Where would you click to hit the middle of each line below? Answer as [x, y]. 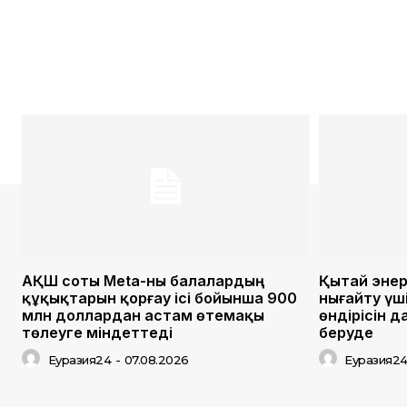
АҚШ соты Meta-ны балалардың [143, 281]
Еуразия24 [79, 359]
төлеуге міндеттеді [97, 333]
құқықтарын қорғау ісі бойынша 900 [159, 298]
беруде [346, 333]
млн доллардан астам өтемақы [143, 316]
